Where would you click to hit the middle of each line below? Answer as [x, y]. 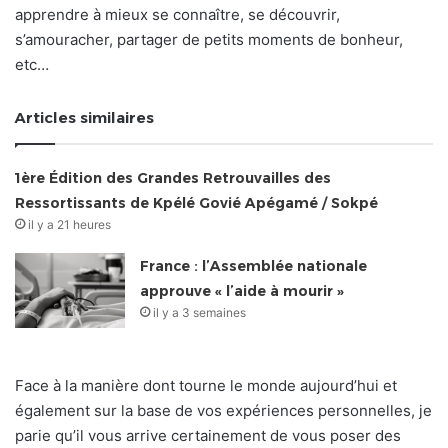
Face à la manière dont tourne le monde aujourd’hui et [206, 385]
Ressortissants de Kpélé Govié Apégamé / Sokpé [197, 202]
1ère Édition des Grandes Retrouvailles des [173, 177]
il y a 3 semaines [200, 312]
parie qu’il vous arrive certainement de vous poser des [208, 435]
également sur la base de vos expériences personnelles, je [223, 410]
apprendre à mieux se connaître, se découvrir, [177, 14]
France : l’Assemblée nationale [254, 265]
